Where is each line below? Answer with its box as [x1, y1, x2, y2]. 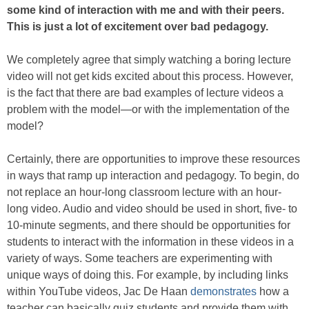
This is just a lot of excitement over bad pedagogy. [7, 21, 268, 32]
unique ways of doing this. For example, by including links [7, 269, 288, 281]
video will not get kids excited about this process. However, [7, 70, 293, 82]
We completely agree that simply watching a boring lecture [7, 54, 291, 66]
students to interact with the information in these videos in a [7, 236, 294, 248]
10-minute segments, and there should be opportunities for [7, 219, 290, 231]
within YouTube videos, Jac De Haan [7, 286, 190, 297]
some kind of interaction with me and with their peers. [7, 4, 284, 16]
